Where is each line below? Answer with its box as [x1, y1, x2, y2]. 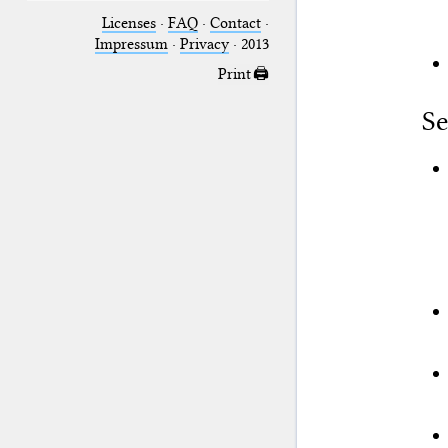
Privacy [179, 34, 229, 53]
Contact [209, 13, 261, 32]
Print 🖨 [217, 65, 269, 84]
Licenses [101, 13, 156, 32]
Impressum [94, 34, 168, 53]
